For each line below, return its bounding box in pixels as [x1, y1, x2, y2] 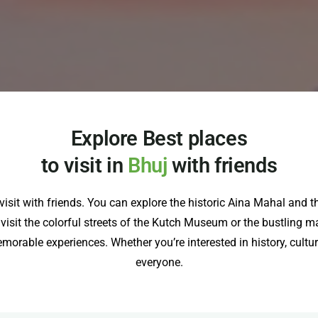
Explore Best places [70, 126, 248, 150]
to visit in [40, 153, 128, 177]
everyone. [135, 255, 183, 269]
